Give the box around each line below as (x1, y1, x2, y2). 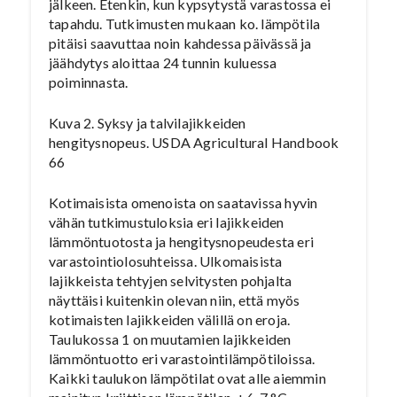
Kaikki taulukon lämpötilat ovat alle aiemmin (49, 370, 326, 386)
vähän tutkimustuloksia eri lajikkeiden (49, 214, 284, 230)
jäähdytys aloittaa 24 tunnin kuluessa (49, 54, 277, 71)
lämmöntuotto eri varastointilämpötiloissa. (49, 350, 315, 367)
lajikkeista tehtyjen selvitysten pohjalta (49, 272, 292, 289)
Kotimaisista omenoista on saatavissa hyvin (49, 194, 318, 211)
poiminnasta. (49, 74, 128, 90)
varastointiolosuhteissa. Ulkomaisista (49, 253, 283, 269)
